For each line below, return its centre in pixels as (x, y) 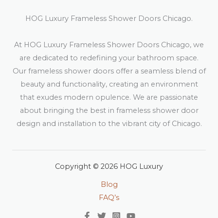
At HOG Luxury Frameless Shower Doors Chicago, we (109, 45)
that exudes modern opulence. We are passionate (109, 97)
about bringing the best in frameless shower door (109, 110)
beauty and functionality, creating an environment (109, 84)
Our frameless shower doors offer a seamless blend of (109, 71)
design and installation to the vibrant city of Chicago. (109, 123)
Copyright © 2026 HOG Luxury (109, 166)
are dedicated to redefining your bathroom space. (109, 58)
